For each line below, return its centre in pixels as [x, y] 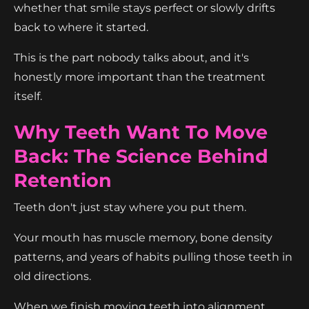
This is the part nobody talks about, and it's [131, 57]
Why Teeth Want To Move [141, 132]
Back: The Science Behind [141, 156]
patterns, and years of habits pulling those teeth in [153, 257]
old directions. [52, 276]
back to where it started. [81, 27]
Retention [63, 180]
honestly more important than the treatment [140, 77]
